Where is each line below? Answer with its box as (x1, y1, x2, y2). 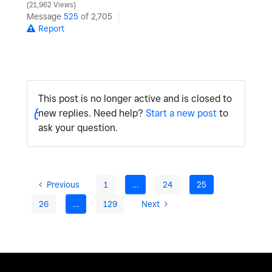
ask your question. (38, 122, 118, 134)
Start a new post (145, 107, 217, 120)
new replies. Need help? (38, 107, 146, 120)
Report (38, 24, 64, 34)
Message (27, 12, 64, 22)
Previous (47, 180, 80, 190)
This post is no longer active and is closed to (38, 93, 232, 105)
